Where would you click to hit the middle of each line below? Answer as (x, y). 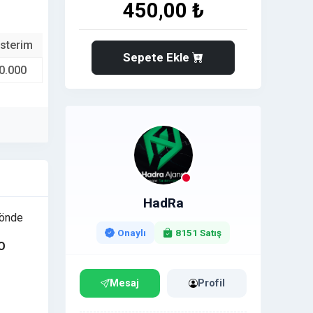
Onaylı (132, 233)
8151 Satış (199, 233)
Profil (211, 283)
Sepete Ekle (158, 57)
